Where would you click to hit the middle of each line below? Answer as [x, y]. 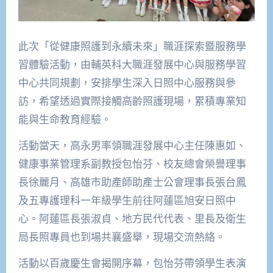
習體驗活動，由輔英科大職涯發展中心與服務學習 [132, 64]
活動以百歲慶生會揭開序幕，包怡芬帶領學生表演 [132, 263]
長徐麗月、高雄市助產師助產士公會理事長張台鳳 [132, 182]
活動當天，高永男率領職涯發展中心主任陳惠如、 [132, 145]
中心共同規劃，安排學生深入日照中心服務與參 [127, 82]
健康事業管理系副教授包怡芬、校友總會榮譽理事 [132, 163]
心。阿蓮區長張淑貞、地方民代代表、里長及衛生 [132, 218]
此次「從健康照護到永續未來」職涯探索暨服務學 [132, 46]
